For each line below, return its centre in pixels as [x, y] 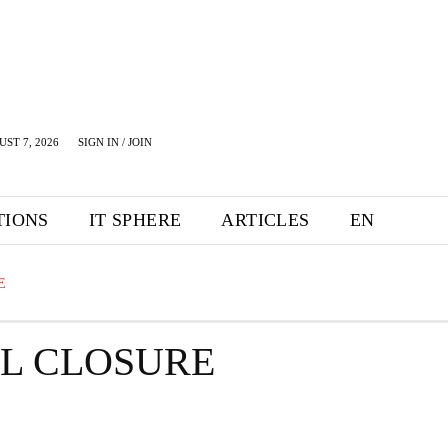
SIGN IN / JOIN [115, 142]
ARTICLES [265, 220]
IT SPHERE [135, 220]
